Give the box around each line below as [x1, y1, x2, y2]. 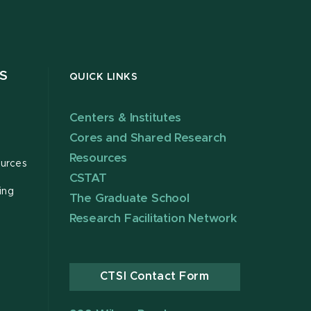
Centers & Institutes [69, 112, 181, 124]
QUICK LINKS [69, 72, 138, 83]
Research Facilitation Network [69, 212, 237, 225]
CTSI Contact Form [99, 271, 210, 283]
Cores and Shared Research [69, 132, 226, 144]
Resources [69, 152, 127, 165]
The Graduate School [69, 192, 190, 205]
